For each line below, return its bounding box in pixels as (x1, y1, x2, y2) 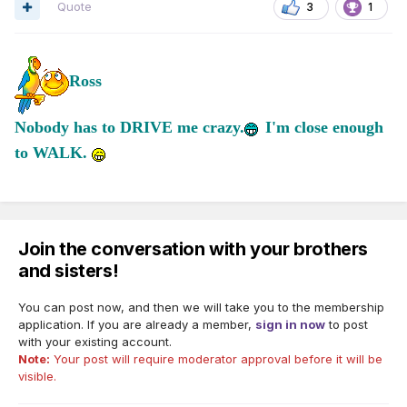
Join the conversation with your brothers (18, 238, 369, 261)
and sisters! (18, 260, 119, 283)
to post (325, 317, 368, 333)
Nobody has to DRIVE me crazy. (15, 118, 244, 137)
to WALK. (15, 144, 92, 163)
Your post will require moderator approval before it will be (50, 352, 382, 367)
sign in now (255, 317, 325, 333)
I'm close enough (261, 118, 383, 137)
